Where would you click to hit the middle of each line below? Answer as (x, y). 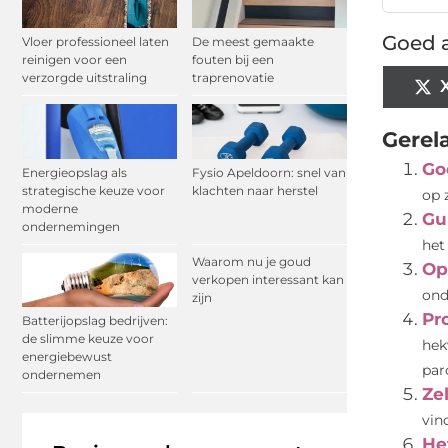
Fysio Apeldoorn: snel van (269, 172)
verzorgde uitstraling (84, 78)
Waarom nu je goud (251, 261)
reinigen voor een (74, 60)
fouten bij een (233, 60)
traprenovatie (233, 78)
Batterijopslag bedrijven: (95, 320)
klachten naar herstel (255, 190)
